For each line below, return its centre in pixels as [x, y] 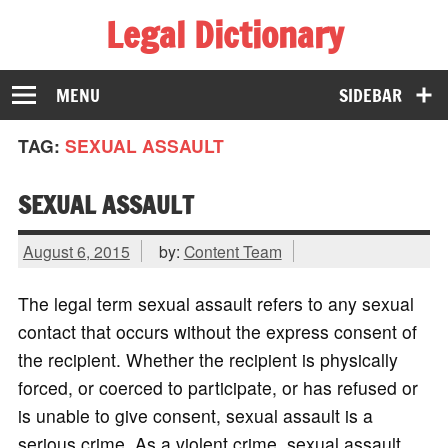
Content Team [232, 250]
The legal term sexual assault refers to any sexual [215, 304]
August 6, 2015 [76, 250]
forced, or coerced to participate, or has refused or [217, 388]
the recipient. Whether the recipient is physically [207, 360]
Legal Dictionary [224, 34]
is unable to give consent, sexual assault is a [195, 416]
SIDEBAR [371, 95]
